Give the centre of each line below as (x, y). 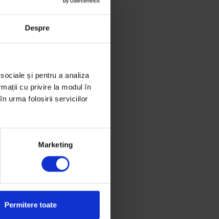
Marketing (55, 145)
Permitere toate (30, 205)
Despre (37, 28)
